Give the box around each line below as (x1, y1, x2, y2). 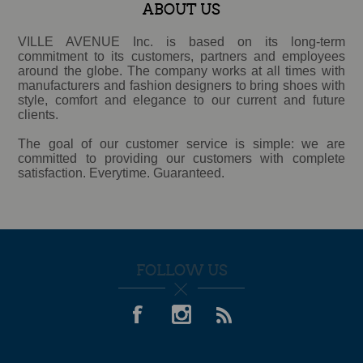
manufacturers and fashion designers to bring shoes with (18, 78, 345, 92)
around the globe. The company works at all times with (18, 63, 345, 78)
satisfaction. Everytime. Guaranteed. (18, 165, 225, 180)
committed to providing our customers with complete (18, 151, 345, 165)
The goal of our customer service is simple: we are (18, 136, 345, 151)
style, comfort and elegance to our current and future (18, 92, 345, 107)
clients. (18, 107, 59, 122)
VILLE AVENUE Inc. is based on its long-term (18, 34, 345, 49)
